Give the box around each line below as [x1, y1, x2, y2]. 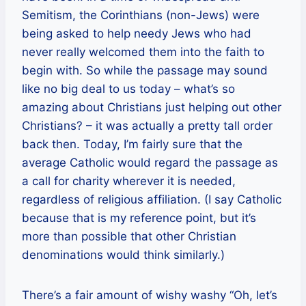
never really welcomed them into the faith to [22, 44, 264, 59]
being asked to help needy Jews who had [22, 26, 251, 40]
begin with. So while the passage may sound [22, 63, 268, 77]
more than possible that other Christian [22, 229, 236, 243]
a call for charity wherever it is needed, [22, 173, 236, 188]
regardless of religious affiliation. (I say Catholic [22, 192, 281, 206]
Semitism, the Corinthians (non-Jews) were [22, 8, 260, 22]
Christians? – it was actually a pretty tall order [22, 118, 273, 133]
